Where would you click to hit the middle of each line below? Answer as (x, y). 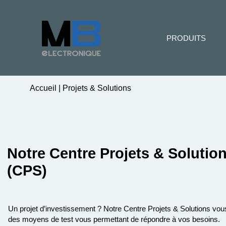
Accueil (44, 88)
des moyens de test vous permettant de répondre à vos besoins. (114, 219)
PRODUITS (186, 38)
